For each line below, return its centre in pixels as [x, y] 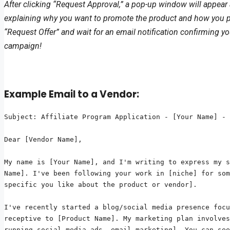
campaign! [23, 46]
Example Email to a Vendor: [72, 94]
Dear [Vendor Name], [43, 140]
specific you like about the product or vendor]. [101, 185]
